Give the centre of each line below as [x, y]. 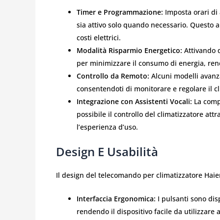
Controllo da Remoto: [113, 76]
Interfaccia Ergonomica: [116, 199]
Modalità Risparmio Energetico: [129, 50]
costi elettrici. [99, 37]
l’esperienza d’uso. [107, 127]
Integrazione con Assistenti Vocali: [134, 101]
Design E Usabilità [107, 151]
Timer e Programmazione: [120, 12]
